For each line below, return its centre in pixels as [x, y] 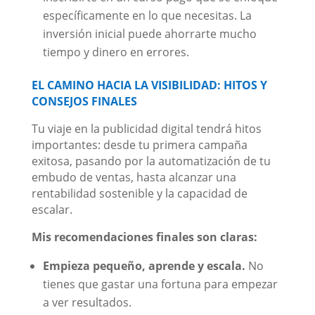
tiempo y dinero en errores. [116, 52]
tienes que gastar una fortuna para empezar [160, 284]
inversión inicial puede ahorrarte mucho [149, 33]
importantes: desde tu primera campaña [139, 144]
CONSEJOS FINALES [84, 101]
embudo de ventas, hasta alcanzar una [134, 177]
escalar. [52, 209]
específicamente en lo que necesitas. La [147, 15]
